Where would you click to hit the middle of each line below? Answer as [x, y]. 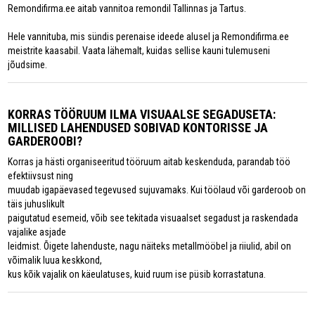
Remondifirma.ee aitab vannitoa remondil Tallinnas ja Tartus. [127, 9]
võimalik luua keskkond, [55, 261]
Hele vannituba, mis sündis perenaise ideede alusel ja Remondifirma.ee [149, 37]
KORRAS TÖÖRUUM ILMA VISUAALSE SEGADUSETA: [142, 115]
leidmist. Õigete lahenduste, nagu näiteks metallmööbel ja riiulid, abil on [150, 246]
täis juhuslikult [37, 204]
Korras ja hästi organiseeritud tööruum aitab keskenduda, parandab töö [149, 162]
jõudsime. [28, 65]
